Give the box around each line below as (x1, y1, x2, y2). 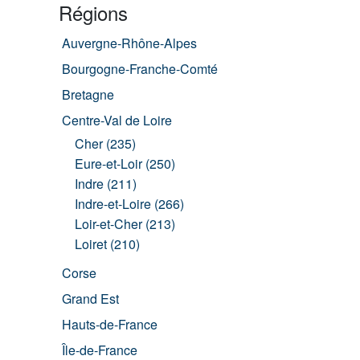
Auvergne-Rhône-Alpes (62, 34, 197, 52)
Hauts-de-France (62, 315, 157, 333)
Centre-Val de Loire (62, 111, 172, 129)
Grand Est (62, 289, 119, 308)
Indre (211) (75, 174, 137, 193)
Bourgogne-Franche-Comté (62, 59, 218, 78)
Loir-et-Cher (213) (75, 215, 175, 233)
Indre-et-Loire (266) (75, 194, 184, 213)
